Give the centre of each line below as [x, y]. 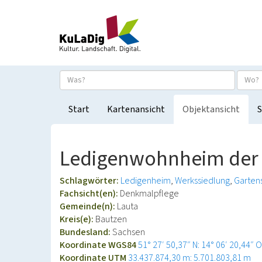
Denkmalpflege [149, 194]
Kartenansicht [136, 109]
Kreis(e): [77, 219]
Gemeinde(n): [88, 206]
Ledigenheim [146, 181]
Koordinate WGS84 [99, 245]
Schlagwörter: [90, 181]
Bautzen [111, 219]
